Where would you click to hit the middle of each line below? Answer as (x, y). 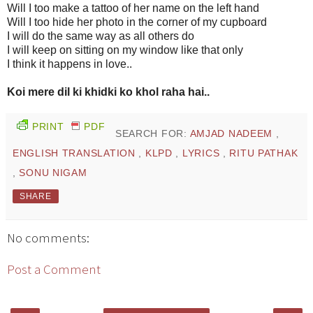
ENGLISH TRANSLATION (76, 153)
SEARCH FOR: (152, 134)
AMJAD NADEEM (233, 134)
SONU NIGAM (53, 173)
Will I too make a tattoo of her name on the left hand (133, 8)
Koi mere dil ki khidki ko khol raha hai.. (108, 92)
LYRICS (202, 153)
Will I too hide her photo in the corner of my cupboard (137, 22)
